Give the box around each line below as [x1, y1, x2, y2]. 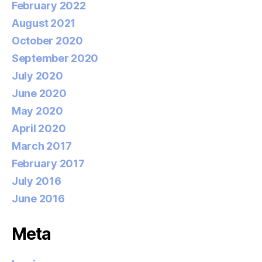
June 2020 [12, 87, 67, 99]
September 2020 [12, 51, 99, 64]
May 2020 [12, 104, 63, 117]
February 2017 [12, 157, 85, 170]
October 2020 [12, 34, 83, 47]
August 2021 [12, 16, 76, 29]
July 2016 [12, 174, 61, 187]
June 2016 [12, 192, 65, 205]
